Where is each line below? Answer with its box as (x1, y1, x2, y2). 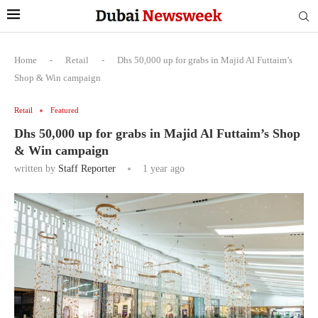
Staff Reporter (58, 163, 116, 174)
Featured (50, 106, 79, 114)
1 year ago (140, 163, 185, 174)
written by (14, 163, 58, 174)
